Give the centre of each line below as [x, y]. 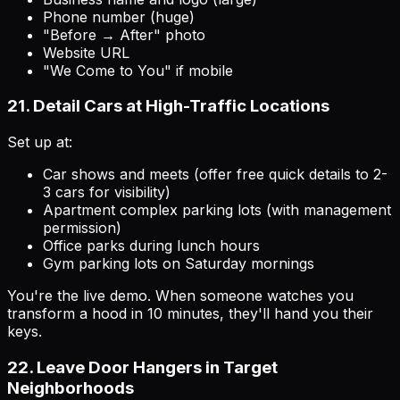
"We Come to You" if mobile [138, 70]
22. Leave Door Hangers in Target [142, 367]
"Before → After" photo [124, 34]
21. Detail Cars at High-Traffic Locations [168, 106]
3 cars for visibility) [107, 192]
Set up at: [40, 142]
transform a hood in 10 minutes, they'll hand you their [190, 314]
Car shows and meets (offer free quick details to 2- [215, 175]
